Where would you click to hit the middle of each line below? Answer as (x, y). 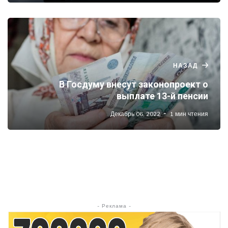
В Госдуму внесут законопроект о (134, 84)
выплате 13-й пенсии (162, 96)
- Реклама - (114, 206)
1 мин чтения (189, 113)
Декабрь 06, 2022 (135, 113)
